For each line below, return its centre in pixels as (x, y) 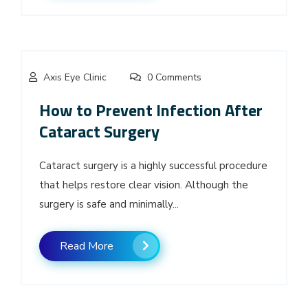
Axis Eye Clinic (75, 77)
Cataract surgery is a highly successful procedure (153, 165)
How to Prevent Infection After (151, 110)
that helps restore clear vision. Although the (144, 185)
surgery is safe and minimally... (109, 204)
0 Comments (173, 77)
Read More (87, 246)
